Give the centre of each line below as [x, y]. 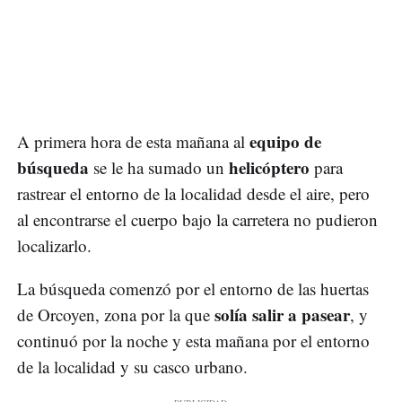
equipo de [285, 142]
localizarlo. [54, 246]
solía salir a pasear [282, 315]
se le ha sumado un [159, 168]
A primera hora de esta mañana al [133, 142]
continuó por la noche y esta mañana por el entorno [193, 341]
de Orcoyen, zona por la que [116, 315]
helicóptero [271, 168]
